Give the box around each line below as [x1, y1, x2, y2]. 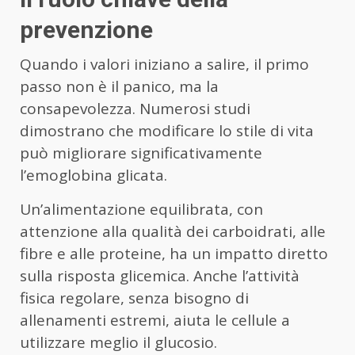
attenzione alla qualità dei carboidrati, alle [20, 220, 326, 242]
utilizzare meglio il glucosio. [20, 331, 217, 353]
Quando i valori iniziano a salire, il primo [20, 53, 309, 74]
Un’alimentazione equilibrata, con [20, 198, 263, 219]
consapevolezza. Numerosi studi [20, 97, 250, 119]
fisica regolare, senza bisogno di [20, 287, 249, 308]
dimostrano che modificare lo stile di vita [20, 120, 314, 141]
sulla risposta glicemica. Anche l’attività [20, 265, 300, 286]
